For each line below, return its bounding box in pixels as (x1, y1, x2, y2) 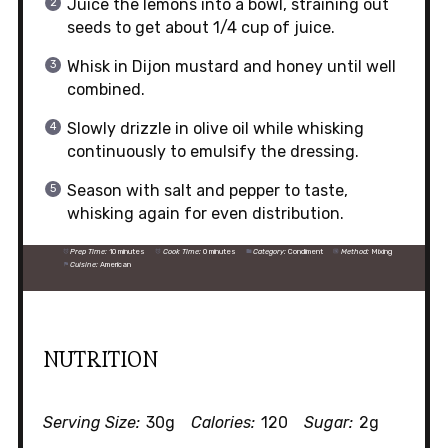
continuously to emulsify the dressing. (66, 142, 359, 162)
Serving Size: (42, 413, 140, 433)
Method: (340, 247, 369, 257)
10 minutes (109, 247, 146, 257)
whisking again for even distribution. (66, 204, 344, 224)
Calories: (190, 413, 255, 433)
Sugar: (303, 413, 353, 433)
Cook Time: (162, 247, 201, 257)
